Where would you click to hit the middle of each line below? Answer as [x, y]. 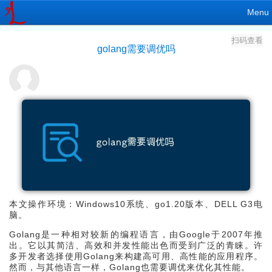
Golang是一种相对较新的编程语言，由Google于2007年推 [136, 235]
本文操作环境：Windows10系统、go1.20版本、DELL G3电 [136, 204]
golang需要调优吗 [136, 49]
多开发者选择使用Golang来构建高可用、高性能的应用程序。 [136, 257]
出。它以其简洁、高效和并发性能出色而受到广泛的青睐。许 [136, 246]
